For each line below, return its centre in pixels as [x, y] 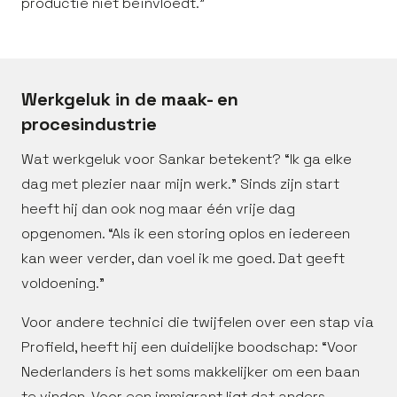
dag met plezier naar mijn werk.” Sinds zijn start [180, 184]
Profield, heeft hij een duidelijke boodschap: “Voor [190, 347]
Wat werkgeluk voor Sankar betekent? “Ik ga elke [187, 159]
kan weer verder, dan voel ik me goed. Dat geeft [183, 258]
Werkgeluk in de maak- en [130, 99]
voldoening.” [63, 283]
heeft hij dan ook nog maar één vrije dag [158, 209]
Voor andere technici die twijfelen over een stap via [198, 322]
